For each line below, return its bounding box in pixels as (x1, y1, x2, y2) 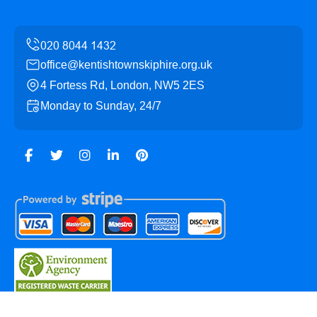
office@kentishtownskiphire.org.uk (40, 58, 212, 71)
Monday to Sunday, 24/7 (40, 99, 161, 112)
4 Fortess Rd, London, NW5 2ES (40, 79, 204, 91)
